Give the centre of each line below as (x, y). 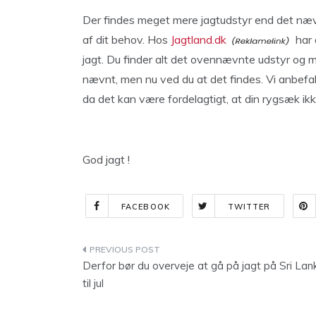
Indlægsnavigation (160, 252)
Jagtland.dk (199, 39)
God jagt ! (106, 159)
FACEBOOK (146, 207)
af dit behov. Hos (127, 39)
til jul (93, 283)
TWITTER (249, 207)
